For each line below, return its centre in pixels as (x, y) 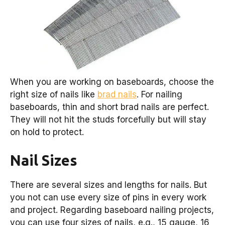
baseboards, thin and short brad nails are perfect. (109, 107)
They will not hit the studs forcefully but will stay (108, 120)
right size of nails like (54, 94)
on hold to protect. (47, 132)
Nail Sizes (44, 160)
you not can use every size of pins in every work (108, 197)
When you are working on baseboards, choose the (112, 82)
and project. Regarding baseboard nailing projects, (112, 210)
